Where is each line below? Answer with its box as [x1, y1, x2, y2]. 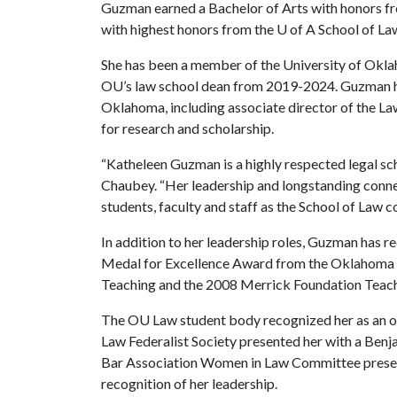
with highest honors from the [101, 20, 276, 37]
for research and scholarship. [101, 120, 274, 136]
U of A [276, 20, 315, 37]
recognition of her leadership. [101, 375, 277, 392]
